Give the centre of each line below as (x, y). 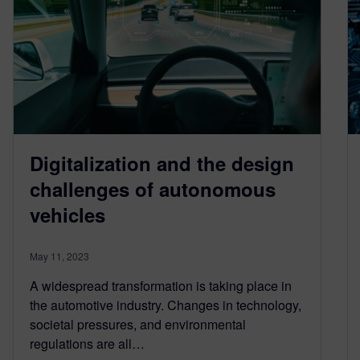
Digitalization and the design (162, 163)
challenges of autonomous (153, 188)
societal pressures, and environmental (138, 324)
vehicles (67, 214)
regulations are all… (87, 343)
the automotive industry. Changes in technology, (166, 305)
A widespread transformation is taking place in (161, 285)
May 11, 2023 (59, 256)
